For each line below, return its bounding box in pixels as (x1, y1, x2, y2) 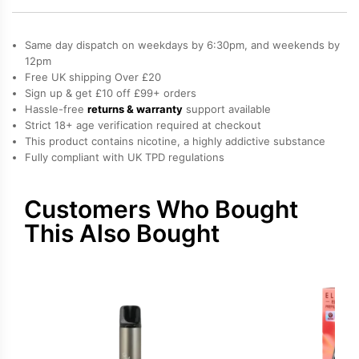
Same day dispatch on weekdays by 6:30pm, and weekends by (25, 38, 340, 51)
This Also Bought (24, 218, 220, 248)
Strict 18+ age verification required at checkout (25, 118, 261, 131)
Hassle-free (25, 102, 87, 115)
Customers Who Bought (24, 194, 298, 224)
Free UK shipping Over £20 (25, 70, 161, 83)
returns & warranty (87, 102, 183, 115)
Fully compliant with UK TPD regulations (25, 150, 224, 163)
